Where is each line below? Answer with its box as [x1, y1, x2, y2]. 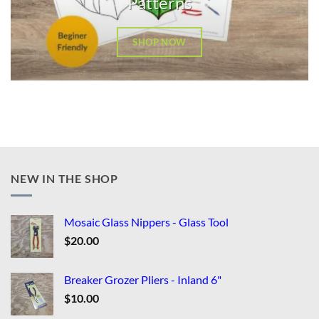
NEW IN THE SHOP [11, 171, 118, 185]
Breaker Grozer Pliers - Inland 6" [64, 273, 221, 287]
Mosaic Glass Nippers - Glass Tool [64, 215, 229, 229]
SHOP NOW [132, 36, 187, 48]
